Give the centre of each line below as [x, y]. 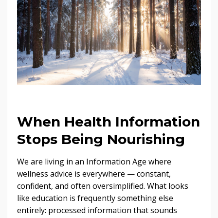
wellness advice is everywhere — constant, [94, 173]
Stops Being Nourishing [101, 139]
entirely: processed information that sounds [97, 210]
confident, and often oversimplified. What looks [103, 186]
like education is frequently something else [95, 198]
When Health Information [109, 121]
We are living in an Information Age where [94, 161]
